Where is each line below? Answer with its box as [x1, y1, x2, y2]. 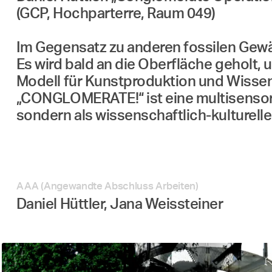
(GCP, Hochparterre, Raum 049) [16, 7, 216, 21]
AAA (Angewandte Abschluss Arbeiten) [16, 181, 199, 192]
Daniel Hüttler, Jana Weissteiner [16, 197, 223, 212]
